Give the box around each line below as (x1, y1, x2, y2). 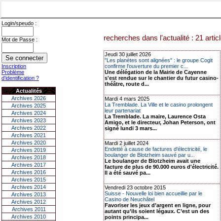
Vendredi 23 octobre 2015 (105, 184, 166, 190)
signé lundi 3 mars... (105, 125, 157, 131)
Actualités (15, 88, 42, 94)
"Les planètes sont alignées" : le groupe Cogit (105, 57, 213, 63)
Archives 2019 (11, 147, 46, 153)
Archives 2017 (11, 162, 46, 168)
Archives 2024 (11, 110, 46, 116)
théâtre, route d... (105, 81, 149, 87)
